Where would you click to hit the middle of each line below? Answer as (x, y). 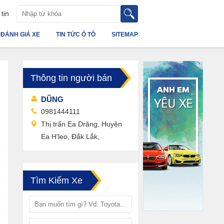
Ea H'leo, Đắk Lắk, (70, 136)
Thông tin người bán (71, 78)
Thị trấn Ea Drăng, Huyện (81, 124)
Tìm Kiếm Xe (56, 180)
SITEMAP (125, 34)
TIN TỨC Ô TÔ (76, 34)
